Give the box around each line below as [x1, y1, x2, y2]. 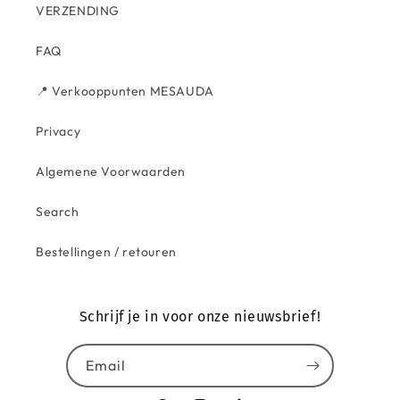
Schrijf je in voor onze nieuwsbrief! [79, 308, 321, 325]
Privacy [36, 123, 81, 139]
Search [36, 204, 79, 220]
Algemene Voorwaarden [36, 163, 186, 179]
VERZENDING [36, 3, 120, 19]
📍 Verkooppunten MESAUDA [36, 83, 214, 99]
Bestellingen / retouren [36, 244, 177, 260]
